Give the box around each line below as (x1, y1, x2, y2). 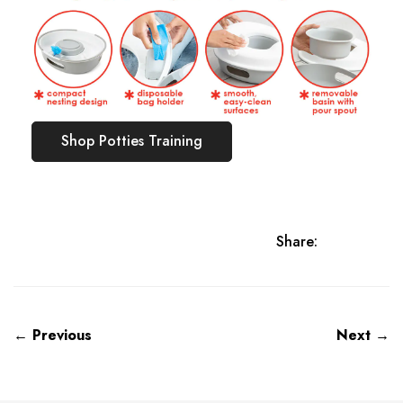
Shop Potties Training (61, 130, 202, 152)
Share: (276, 230, 318, 252)
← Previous (13, 324, 92, 345)
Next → (336, 324, 390, 345)
